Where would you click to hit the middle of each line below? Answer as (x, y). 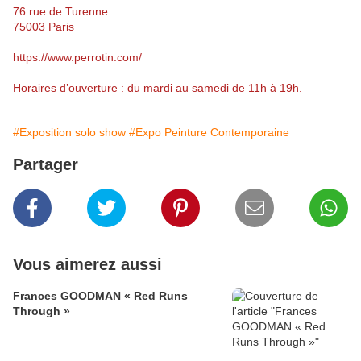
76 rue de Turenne (60, 12)
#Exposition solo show (69, 133)
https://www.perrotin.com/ (77, 58)
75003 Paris (44, 27)
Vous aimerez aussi (87, 265)
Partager (46, 165)
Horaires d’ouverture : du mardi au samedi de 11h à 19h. (158, 88)
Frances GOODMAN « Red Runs (100, 296)
